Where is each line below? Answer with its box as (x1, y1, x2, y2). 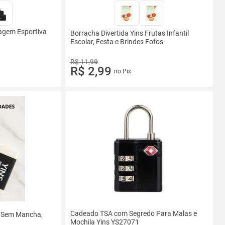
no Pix (114, 68, 131, 75)
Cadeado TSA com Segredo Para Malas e (70, 209, 197, 217)
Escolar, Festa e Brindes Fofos (70, 37, 163, 46)
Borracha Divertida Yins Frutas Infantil (70, 29, 189, 37)
